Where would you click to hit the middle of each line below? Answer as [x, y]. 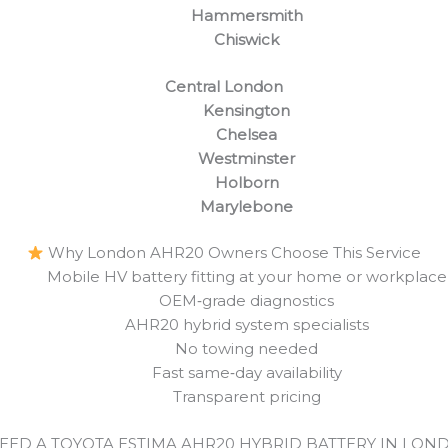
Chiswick [246, 40]
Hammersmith [246, 16]
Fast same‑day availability [246, 373]
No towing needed [246, 349]
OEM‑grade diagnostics [246, 301]
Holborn [246, 182]
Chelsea [246, 134]
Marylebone [246, 206]
